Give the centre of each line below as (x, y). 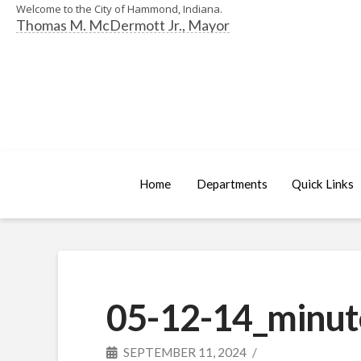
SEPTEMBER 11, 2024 (184, 352)
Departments (232, 184)
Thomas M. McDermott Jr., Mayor (123, 25)
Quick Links (322, 184)
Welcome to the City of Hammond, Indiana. (119, 9)
